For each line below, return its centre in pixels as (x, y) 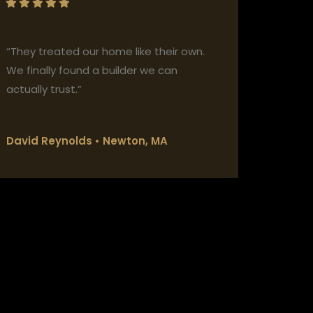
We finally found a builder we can (92, 71)
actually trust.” (44, 89)
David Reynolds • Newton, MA (87, 141)
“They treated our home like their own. (106, 52)
